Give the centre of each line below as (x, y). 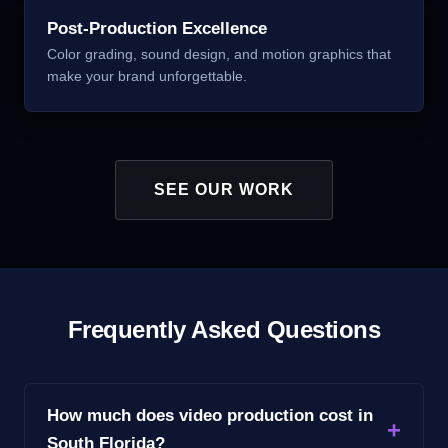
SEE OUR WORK (224, 189)
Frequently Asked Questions (224, 329)
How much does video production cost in (210, 415)
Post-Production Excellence (157, 28)
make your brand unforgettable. (147, 75)
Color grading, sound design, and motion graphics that (219, 53)
